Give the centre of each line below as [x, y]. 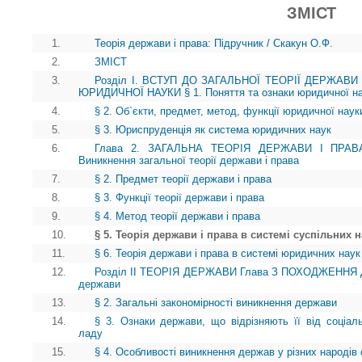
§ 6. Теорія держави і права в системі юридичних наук [227, 253]
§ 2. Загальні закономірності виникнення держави [216, 302]
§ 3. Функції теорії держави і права [179, 197]
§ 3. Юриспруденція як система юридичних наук [213, 129]
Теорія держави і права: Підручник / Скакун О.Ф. [214, 43]
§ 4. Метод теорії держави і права [177, 216]
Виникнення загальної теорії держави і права [189, 160]
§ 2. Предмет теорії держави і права [183, 179]
